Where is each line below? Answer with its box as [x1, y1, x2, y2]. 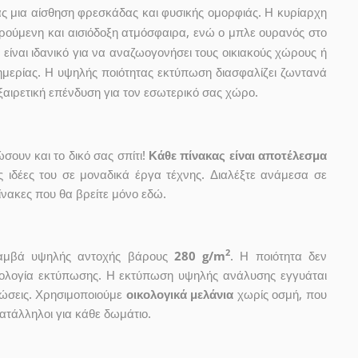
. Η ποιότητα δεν [230, 247, 328, 264]
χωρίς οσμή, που [233, 285, 328, 302]
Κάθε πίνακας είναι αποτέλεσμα [148, 146, 327, 163]
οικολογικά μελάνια [125, 285, 234, 302]
